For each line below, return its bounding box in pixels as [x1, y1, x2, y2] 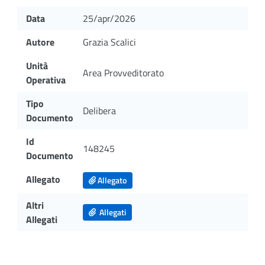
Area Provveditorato [83, 65, 164, 80]
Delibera [83, 103, 116, 118]
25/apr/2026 [83, 11, 135, 25]
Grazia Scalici [83, 34, 136, 49]
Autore [26, 34, 54, 49]
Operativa [26, 72, 66, 87]
